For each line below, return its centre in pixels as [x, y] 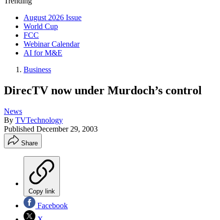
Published [20, 129]
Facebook [52, 205]
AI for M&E [43, 53]
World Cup [41, 26]
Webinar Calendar [52, 44]
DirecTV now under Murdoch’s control [103, 90]
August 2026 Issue [53, 17]
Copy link [42, 191]
